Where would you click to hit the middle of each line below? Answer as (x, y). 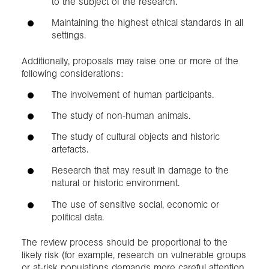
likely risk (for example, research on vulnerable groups (134, 255)
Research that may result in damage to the (140, 171)
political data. (78, 217)
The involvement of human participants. (133, 94)
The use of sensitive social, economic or (135, 204)
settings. (69, 35)
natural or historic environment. (116, 183)
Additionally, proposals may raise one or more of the (130, 61)
